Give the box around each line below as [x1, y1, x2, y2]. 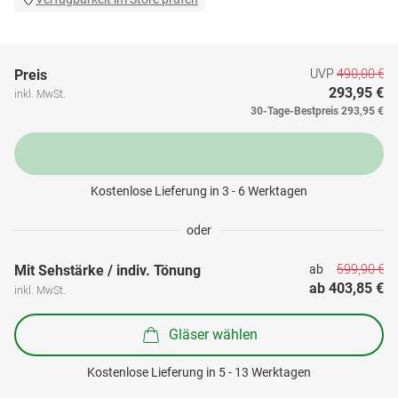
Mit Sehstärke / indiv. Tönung [14, 262, 201, 279]
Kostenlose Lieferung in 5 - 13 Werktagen [87, 365, 311, 379]
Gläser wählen [169, 325, 258, 343]
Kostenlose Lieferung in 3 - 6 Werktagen [91, 184, 307, 198]
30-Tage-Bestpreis [251, 105, 338, 117]
